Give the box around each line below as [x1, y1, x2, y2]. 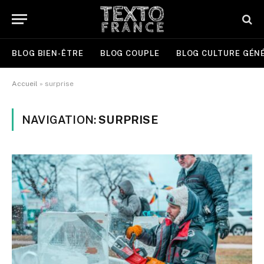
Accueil [12, 80, 38, 88]
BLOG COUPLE [100, 48, 160, 58]
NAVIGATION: [22, 113, 99, 126]
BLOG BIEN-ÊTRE [12, 48, 84, 58]
